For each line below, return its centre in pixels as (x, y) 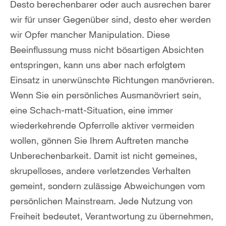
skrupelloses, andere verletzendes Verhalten (100, 171)
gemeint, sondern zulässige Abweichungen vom (107, 186)
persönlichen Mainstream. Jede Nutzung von (101, 201)
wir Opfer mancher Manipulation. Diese (90, 35)
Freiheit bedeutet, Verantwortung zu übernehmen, (112, 216)
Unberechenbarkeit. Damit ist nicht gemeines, (104, 156)
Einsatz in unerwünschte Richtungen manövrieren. (112, 80)
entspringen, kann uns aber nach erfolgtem (98, 65)
